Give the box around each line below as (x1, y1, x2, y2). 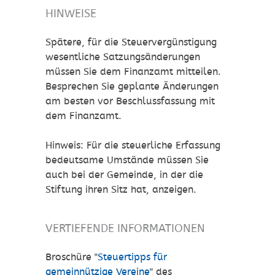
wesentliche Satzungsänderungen (45, 51, 200, 63)
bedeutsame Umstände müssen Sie (45, 154, 209, 166)
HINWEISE (45, 7, 96, 20)
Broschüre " (45, 251, 98, 263)
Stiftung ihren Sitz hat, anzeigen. (45, 184, 196, 196)
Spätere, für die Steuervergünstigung (45, 36, 217, 48)
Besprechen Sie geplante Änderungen (45, 80, 219, 93)
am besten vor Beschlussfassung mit (45, 95, 215, 107)
